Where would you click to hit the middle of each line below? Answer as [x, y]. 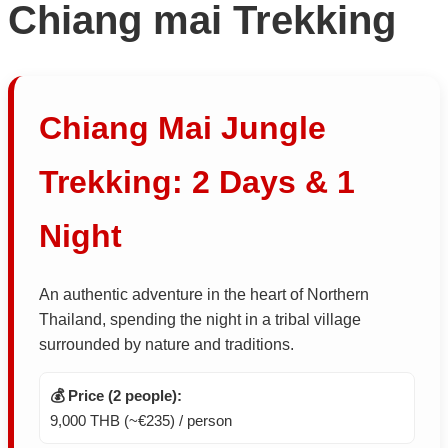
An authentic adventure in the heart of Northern [204, 295]
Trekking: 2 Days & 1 [197, 182]
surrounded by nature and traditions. [166, 345]
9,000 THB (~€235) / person [141, 421]
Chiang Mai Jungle [182, 128]
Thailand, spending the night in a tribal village [200, 320]
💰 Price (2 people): [116, 396]
